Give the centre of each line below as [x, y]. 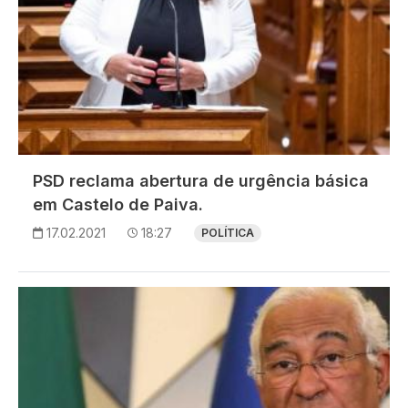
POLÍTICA [228, 233]
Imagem [46, 297]
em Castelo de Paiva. [118, 205]
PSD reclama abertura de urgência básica [201, 181]
